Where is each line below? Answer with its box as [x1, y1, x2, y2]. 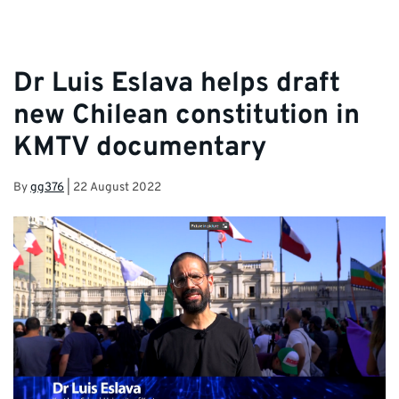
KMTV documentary [13, 131, 266, 167]
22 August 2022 [73, 179, 161, 195]
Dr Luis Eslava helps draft [13, 67, 340, 102]
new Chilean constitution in [13, 99, 360, 134]
